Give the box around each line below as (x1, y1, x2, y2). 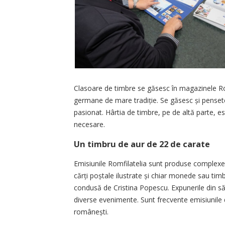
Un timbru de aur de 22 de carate (74, 139, 210, 150)
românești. (74, 207, 108, 217)
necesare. (74, 120, 105, 130)
